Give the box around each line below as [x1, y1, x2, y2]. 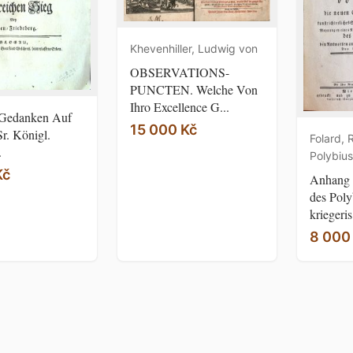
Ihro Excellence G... [130, 98, 229, 115]
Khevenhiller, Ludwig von [130, 41, 258, 55]
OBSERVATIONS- [130, 63, 229, 80]
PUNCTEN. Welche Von [130, 80, 258, 98]
